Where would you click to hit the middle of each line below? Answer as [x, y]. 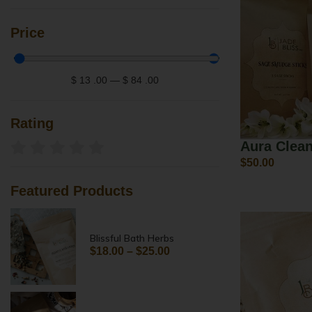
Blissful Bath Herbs [132, 238]
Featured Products [72, 191]
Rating [32, 124]
